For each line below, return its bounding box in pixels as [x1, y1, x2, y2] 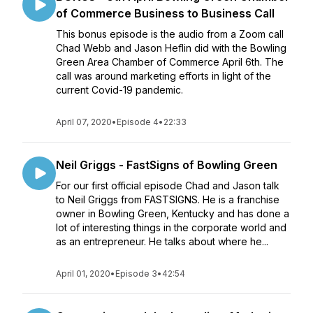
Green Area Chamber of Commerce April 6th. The [56, 56, 284, 68]
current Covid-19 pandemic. [56, 84, 183, 96]
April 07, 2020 [56, 117, 112, 127]
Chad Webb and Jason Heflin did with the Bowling [56, 42, 286, 54]
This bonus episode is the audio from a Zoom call [56, 28, 284, 40]
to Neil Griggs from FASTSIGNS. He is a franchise [56, 194, 279, 205]
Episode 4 [117, 117, 159, 127]
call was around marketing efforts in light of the [56, 70, 271, 82]
